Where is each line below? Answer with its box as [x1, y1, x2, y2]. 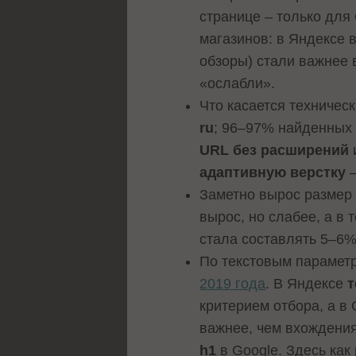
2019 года [199, 276, 266, 292]
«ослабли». [199, 75, 280, 92]
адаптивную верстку [199, 164, 346, 181]
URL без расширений [199, 142, 350, 159]
